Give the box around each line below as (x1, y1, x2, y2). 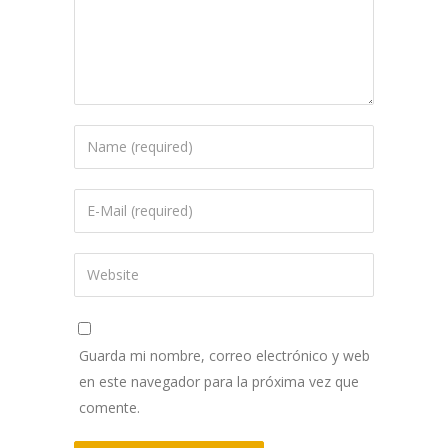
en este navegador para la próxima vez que (79, 371, 359, 391)
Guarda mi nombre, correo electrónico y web (79, 345, 370, 365)
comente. (79, 397, 140, 417)
